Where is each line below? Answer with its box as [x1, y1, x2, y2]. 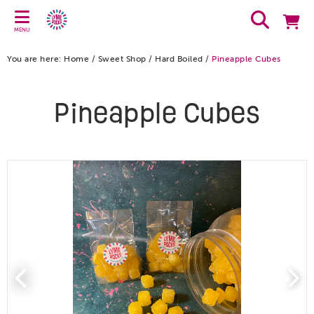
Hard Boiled [155, 53, 203, 64]
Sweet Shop [97, 53, 146, 64]
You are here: [7, 53, 62, 64]
